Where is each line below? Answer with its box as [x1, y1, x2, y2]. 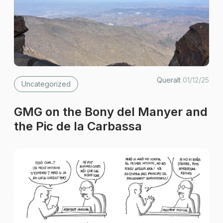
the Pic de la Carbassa [14, 119, 142, 133]
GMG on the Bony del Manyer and [14, 105, 208, 119]
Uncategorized [21, 80, 71, 88]
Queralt [156, 76, 183, 84]
